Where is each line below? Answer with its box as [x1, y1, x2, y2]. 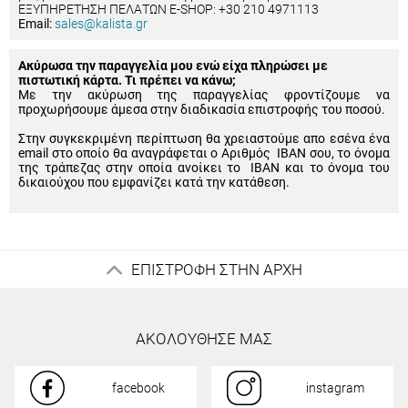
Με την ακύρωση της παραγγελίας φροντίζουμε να [18, 87, 390, 102]
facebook [112, 381, 165, 395]
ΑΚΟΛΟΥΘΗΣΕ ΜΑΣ [136, 330, 272, 348]
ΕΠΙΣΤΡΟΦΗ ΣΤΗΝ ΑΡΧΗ [130, 260, 302, 279]
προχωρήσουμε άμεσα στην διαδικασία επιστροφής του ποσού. [18, 102, 385, 117]
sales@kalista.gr [55, 16, 148, 31]
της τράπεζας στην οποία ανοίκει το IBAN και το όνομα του [18, 160, 390, 175]
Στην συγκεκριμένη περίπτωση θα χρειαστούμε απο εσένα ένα [18, 131, 390, 146]
